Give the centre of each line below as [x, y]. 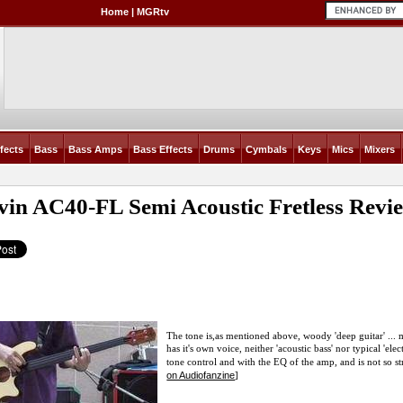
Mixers [379, 149]
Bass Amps [95, 149]
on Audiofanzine [201, 375]
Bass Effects [162, 149]
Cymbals [266, 149]
